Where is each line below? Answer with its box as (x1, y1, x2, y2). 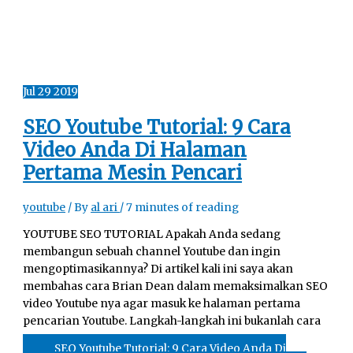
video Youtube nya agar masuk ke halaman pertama (23, 296, 301, 310)
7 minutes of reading (126, 200, 240, 214)
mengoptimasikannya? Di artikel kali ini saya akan (23, 262, 294, 276)
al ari (91, 200, 121, 214)
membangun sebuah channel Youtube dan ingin (23, 244, 281, 258)
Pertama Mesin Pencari (23, 162, 243, 185)
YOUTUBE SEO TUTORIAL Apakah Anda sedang (23, 227, 281, 241)
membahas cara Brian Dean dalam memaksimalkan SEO (23, 279, 329, 293)
